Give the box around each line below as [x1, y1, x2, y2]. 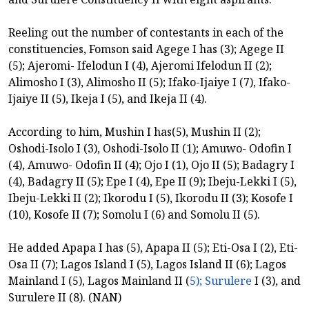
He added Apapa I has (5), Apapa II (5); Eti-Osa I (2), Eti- [8, 239, 298, 255]
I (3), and [252, 272, 301, 288]
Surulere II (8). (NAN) [8, 289, 121, 305]
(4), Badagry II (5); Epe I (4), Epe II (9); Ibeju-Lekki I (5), [8, 173, 297, 189]
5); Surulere [190, 272, 252, 288]
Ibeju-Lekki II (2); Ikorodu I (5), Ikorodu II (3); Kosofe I [8, 190, 293, 206]
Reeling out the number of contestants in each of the [8, 24, 283, 40]
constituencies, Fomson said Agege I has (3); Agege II [8, 41, 284, 57]
